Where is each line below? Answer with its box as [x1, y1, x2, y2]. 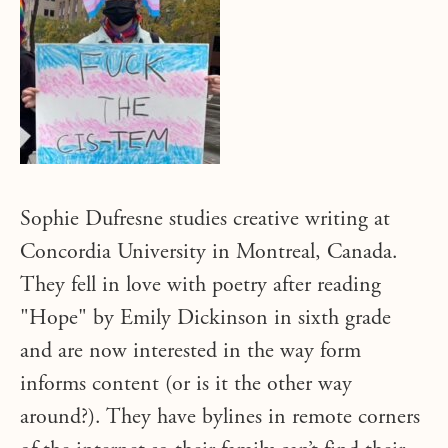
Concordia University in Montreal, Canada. [20, 242, 398, 264]
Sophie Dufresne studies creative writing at [20, 209, 390, 231]
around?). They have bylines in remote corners [20, 407, 420, 429]
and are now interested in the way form [20, 341, 361, 363]
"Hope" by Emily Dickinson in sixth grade [20, 308, 391, 330]
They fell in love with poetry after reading [20, 275, 381, 297]
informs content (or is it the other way [20, 374, 352, 396]
